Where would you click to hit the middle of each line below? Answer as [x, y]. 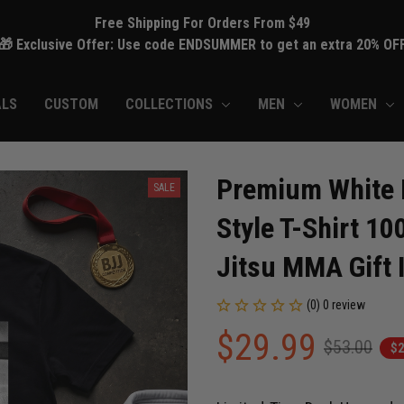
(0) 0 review [336, 304]
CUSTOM [72, 105]
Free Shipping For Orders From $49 [202, 23]
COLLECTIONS [170, 105]
